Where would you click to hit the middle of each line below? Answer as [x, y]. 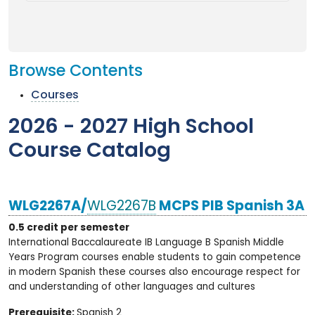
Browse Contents [76, 72]
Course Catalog [90, 152]
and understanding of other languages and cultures [132, 287]
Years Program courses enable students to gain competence [155, 258]
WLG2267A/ [48, 207]
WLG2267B [122, 207]
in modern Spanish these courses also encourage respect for [154, 272]
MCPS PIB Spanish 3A [230, 207]
